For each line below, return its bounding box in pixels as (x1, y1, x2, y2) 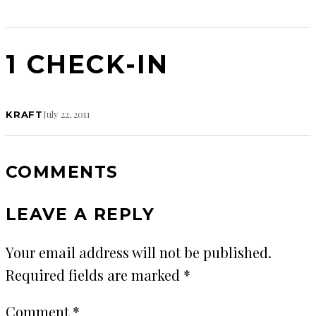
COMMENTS (6, 161, 119, 182)
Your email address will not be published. (6, 243, 272, 262)
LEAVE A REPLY (6, 204, 155, 225)
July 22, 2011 (43, 107, 91, 120)
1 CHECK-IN (6, 48, 169, 80)
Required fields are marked (6, 265, 183, 285)
